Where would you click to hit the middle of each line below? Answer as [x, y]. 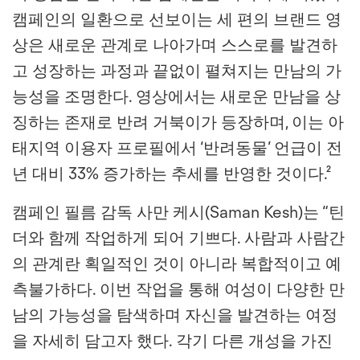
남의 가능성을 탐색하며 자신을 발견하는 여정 [175, 315]
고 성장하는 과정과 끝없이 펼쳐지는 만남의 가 [177, 71]
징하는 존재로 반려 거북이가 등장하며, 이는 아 [178, 122]
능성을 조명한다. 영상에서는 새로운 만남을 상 [176, 96]
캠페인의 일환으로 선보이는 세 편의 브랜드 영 [177, 19]
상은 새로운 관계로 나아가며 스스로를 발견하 [175, 45]
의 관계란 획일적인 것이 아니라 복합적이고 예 [177, 264]
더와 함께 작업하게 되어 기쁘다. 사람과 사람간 [178, 238]
